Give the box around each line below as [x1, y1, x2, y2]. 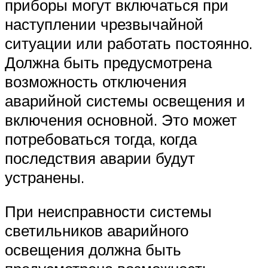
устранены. [5, 167, 84, 187]
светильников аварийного [5, 221, 188, 240]
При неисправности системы [5, 202, 212, 221]
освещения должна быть [5, 240, 181, 260]
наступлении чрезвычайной [5, 14, 203, 33]
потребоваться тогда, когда [5, 129, 197, 148]
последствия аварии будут [5, 148, 195, 167]
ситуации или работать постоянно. [5, 33, 252, 53]
